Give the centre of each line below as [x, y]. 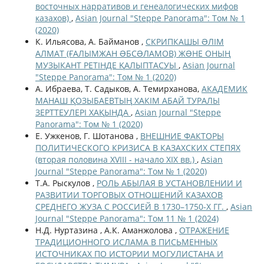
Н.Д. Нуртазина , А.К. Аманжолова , [107, 230]
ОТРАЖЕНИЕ [204, 230]
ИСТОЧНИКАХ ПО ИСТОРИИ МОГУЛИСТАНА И [129, 253]
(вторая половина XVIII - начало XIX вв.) [116, 159]
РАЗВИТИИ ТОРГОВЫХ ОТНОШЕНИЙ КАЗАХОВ [129, 194]
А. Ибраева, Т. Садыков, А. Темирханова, [118, 88]
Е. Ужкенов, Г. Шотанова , [88, 136]
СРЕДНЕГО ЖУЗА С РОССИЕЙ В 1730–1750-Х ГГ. [131, 206]
